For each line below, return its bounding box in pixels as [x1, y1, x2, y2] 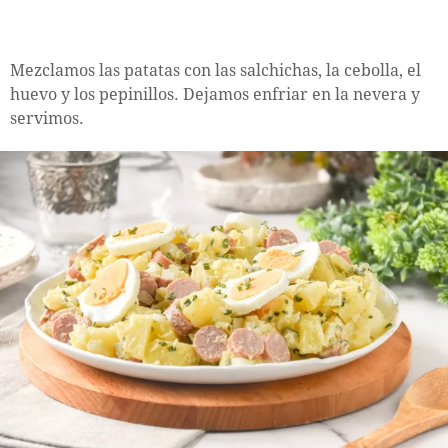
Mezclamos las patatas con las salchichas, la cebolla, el [10, 60, 421, 80]
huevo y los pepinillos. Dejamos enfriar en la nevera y [10, 84, 420, 104]
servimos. [10, 108, 84, 128]
